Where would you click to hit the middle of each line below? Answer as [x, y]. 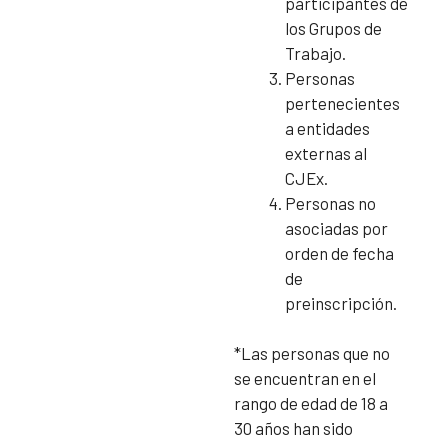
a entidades [327, 127]
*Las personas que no [312, 353]
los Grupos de [333, 27]
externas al [326, 152]
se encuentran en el [305, 378]
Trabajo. [315, 52]
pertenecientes [342, 102]
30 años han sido [293, 428]
